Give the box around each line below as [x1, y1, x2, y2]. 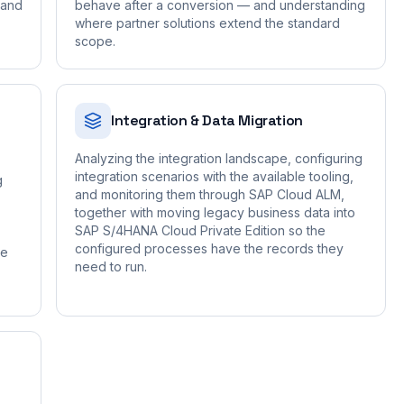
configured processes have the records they [75, 241, 344, 256]
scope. [75, 33, 115, 49]
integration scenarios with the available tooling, [75, 169, 353, 184]
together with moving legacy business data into [75, 205, 355, 220]
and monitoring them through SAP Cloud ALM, [75, 187, 344, 202]
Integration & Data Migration [111, 111, 303, 130]
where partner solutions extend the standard [75, 15, 340, 31]
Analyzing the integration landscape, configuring [75, 151, 363, 166]
